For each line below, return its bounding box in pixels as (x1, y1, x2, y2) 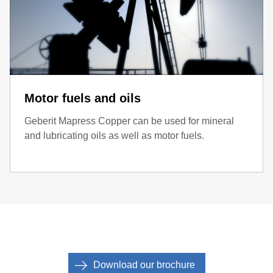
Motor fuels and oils (24, 91, 141, 105)
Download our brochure (93, 259, 195, 270)
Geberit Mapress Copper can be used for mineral (24, 115, 234, 126)
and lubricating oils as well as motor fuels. (24, 130, 204, 141)
